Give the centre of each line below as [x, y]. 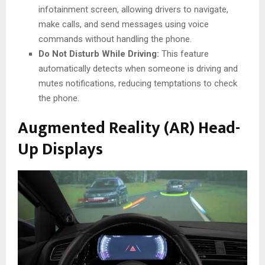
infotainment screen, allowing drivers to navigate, [133, 9]
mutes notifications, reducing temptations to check [138, 83]
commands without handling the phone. [115, 39]
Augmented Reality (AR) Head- [129, 128]
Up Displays [60, 149]
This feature [184, 54]
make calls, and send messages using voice [124, 24]
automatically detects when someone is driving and [138, 68]
